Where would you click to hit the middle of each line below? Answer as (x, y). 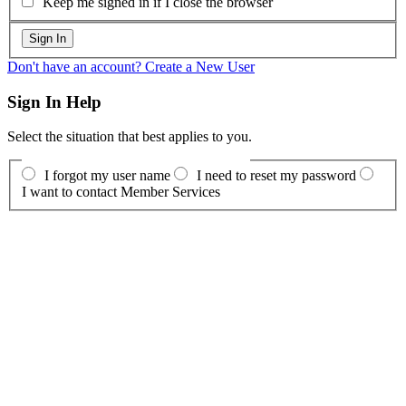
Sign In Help (54, 101)
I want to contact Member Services (121, 191)
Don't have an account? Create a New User (131, 66)
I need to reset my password (276, 175)
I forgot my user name (107, 175)
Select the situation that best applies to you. (130, 137)
